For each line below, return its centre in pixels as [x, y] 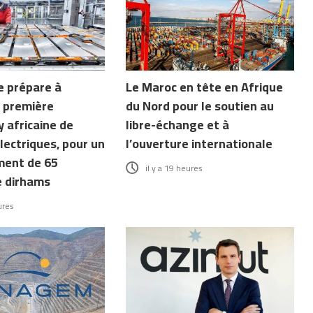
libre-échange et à [178, 124]
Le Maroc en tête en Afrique [205, 87]
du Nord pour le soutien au [200, 105]
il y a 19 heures [174, 168]
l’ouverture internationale [199, 143]
